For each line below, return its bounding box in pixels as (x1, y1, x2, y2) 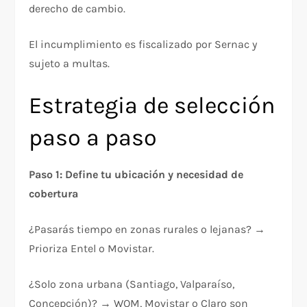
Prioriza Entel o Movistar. (29, 241, 155, 255)
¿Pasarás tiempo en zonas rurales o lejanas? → (29, 222, 266, 236)
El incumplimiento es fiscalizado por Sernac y (29, 37, 258, 51)
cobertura (29, 186, 79, 200)
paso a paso (29, 123, 158, 151)
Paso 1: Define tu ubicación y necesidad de (29, 167, 244, 181)
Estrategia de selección (29, 91, 276, 119)
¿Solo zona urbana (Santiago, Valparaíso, (29, 277, 235, 291)
